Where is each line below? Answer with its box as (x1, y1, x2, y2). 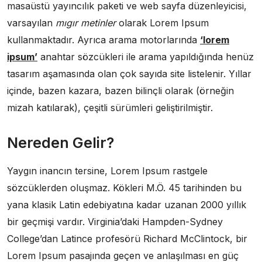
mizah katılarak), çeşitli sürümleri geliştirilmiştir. (7, 102, 213, 113)
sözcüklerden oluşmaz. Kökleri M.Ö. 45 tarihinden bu (7, 182, 242, 194)
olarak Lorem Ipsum (116, 17, 209, 29)
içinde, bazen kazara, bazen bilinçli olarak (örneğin (7, 85, 234, 96)
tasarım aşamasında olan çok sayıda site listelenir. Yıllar (7, 68, 251, 80)
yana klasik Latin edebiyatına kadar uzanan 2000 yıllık (7, 199, 246, 211)
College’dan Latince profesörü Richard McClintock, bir (7, 233, 247, 244)
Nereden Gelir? (7, 134, 114, 151)
